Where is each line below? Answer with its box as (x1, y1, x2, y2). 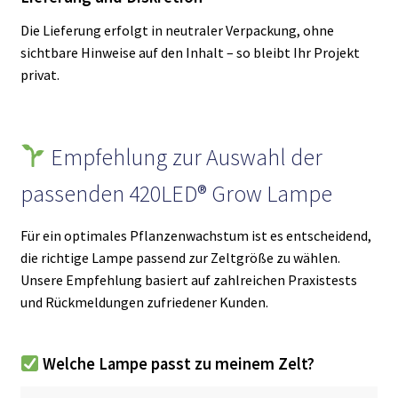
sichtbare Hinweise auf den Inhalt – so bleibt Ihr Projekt (20, 44, 360, 62)
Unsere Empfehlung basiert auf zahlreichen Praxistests (20, 270, 357, 289)
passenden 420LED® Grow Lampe (20, 179, 332, 208)
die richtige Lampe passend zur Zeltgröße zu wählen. (20, 248, 340, 267)
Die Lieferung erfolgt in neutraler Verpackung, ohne (20, 21, 334, 40)
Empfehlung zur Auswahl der (46, 142, 323, 171)
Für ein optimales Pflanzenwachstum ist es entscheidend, (20, 226, 371, 244)
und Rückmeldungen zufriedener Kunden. (20, 292, 268, 311)
